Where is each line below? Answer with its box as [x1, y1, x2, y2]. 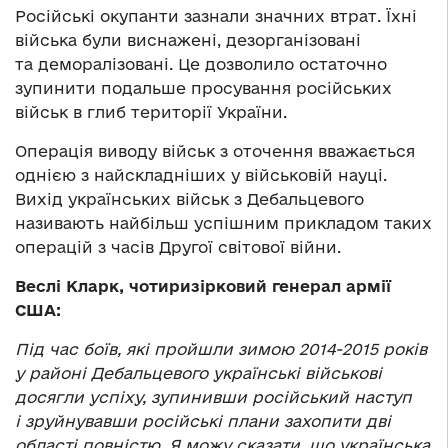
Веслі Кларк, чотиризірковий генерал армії [15, 277, 391, 296]
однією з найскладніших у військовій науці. [15, 166, 387, 185]
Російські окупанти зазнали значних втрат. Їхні [15, 7, 417, 26]
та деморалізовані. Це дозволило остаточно [15, 55, 387, 74]
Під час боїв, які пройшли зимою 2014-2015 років [15, 340, 427, 359]
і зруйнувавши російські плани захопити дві [15, 412, 391, 431]
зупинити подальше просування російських [15, 79, 392, 98]
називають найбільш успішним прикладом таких [15, 214, 432, 233]
